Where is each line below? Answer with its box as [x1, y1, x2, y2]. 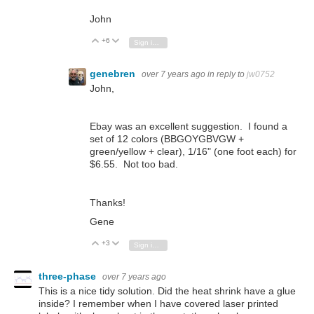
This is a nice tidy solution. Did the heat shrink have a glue [39, 285, 296, 296]
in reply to [207, 69, 247, 79]
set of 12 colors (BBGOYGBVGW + [90, 133, 244, 145]
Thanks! [90, 196, 125, 208]
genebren [90, 67, 138, 79]
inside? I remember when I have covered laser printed [39, 297, 278, 309]
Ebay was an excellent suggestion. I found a [90, 121, 287, 132]
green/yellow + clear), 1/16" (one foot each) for [90, 146, 296, 158]
